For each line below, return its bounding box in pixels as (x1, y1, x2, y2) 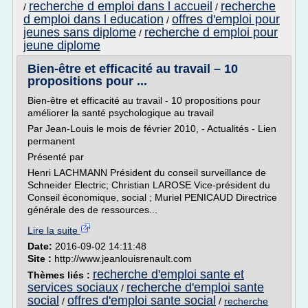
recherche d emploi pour (144, 25, 278, 39)
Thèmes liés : (27, 269, 93, 280)
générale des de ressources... (27, 204, 157, 215)
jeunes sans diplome (23, 25, 136, 39)
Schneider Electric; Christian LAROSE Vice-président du (27, 179, 270, 190)
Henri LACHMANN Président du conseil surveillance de (27, 167, 266, 178)
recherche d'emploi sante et (93, 267, 244, 281)
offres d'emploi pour (172, 12, 280, 26)
